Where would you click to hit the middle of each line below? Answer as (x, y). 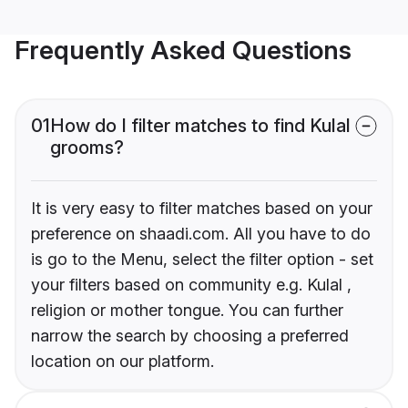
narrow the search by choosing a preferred (190, 336)
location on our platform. (122, 362)
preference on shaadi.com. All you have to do (201, 234)
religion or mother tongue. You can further (187, 311)
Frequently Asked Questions (183, 51)
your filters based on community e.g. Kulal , (191, 285)
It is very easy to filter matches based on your (202, 209)
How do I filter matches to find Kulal (200, 126)
